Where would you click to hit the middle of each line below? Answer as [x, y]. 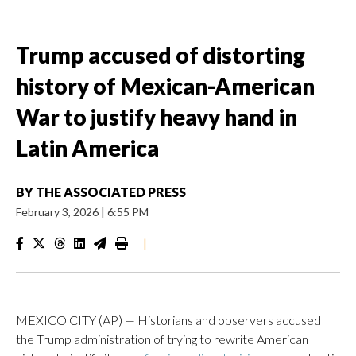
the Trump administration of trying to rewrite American [162, 339]
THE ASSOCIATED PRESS [111, 192]
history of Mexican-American [165, 86]
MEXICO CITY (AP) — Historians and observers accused [168, 320]
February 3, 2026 [58, 212]
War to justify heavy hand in [157, 117]
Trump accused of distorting [161, 55]
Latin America [87, 148]
